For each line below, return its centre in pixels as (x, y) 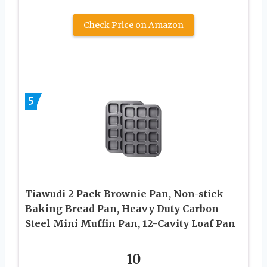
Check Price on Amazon (133, 25)
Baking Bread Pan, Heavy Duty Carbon (122, 208)
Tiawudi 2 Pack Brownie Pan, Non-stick (124, 193)
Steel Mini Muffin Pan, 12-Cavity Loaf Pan (130, 223)
